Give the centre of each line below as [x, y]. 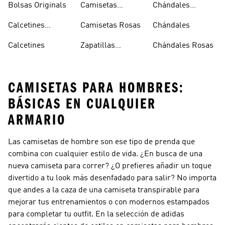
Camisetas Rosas [110, 26]
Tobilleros [26, 38]
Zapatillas [98, 46]
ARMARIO [37, 120]
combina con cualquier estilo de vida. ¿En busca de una [105, 154]
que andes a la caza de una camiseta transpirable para [104, 190]
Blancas [22, 10]
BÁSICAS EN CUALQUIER [82, 104]
